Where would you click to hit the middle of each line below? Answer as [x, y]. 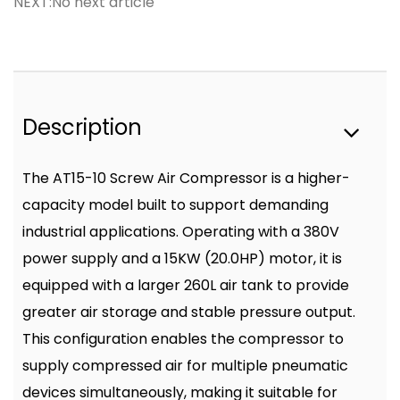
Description [82, 127]
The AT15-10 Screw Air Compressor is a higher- [186, 178]
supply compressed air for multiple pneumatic [185, 366]
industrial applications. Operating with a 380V [181, 232]
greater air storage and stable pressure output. [189, 312]
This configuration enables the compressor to [183, 339]
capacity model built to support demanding [175, 205]
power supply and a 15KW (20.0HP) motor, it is [182, 258]
